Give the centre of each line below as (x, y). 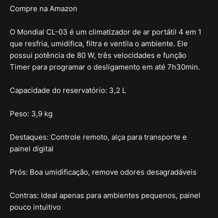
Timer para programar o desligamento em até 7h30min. (105, 67)
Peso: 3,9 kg (31, 114)
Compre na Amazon (44, 9)
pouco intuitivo (35, 207)
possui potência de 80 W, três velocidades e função (98, 55)
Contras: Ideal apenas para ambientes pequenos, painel (105, 196)
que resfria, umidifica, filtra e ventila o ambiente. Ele (99, 44)
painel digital (32, 149)
